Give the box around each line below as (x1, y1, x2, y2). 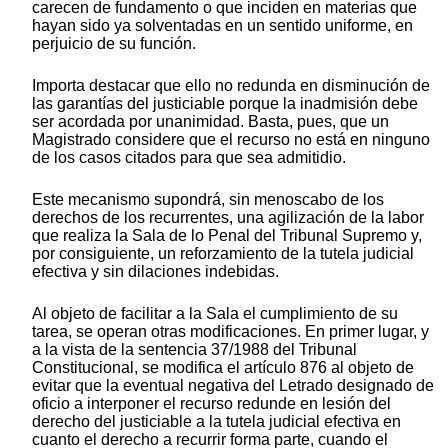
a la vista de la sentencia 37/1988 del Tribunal (32, 340, 357, 358)
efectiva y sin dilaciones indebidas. (32, 262, 279, 280)
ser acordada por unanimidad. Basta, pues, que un (32, 112, 389, 130)
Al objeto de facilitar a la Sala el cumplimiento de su (32, 304, 398, 322)
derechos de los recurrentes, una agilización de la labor (32, 208, 424, 226)
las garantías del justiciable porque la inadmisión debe (32, 94, 418, 112)
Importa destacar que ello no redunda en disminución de (32, 76, 430, 94)
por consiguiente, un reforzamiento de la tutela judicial (32, 244, 414, 262)
